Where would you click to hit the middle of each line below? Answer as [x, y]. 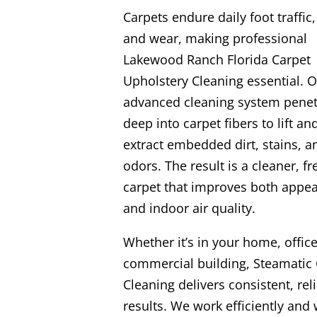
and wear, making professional [215, 38]
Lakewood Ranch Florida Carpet [217, 59]
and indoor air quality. [189, 208]
